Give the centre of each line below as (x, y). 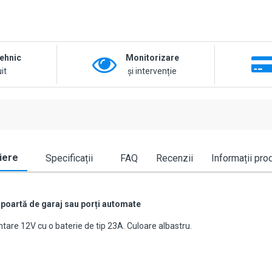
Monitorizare (152, 58)
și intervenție (152, 71)
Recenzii (175, 158)
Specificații (69, 158)
